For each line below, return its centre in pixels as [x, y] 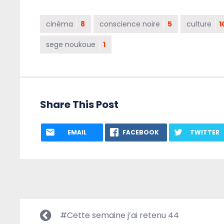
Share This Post [79, 105]
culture [199, 24]
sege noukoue [71, 45]
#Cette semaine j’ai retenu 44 [119, 215]
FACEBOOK [141, 132]
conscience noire [130, 24]
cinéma [59, 24]
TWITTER [204, 132]
